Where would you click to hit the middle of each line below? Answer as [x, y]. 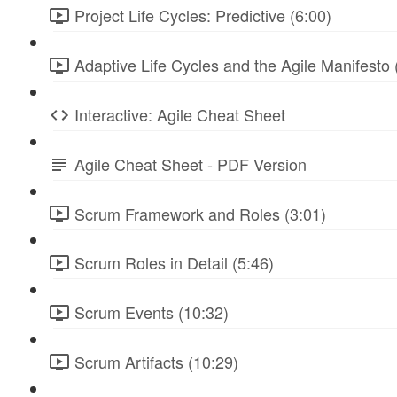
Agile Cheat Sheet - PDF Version [191, 163]
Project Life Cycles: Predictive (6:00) [203, 16]
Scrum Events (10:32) [152, 312]
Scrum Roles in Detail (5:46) [174, 263]
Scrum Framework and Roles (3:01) [200, 213]
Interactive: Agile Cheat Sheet [180, 114]
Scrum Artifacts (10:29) [156, 361]
